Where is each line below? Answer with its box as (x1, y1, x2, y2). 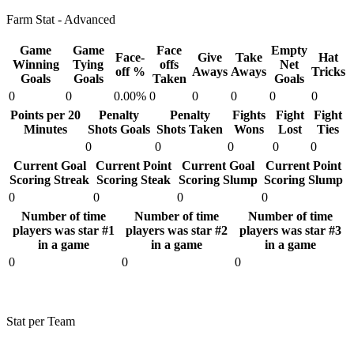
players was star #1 (13, 224, 115, 237)
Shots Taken (156, 122, 223, 136)
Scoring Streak (9, 173, 89, 186)
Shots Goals (87, 122, 150, 136)
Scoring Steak (96, 173, 171, 186)
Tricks (311, 65, 345, 78)
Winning (12, 58, 59, 71)
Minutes (24, 122, 67, 136)
